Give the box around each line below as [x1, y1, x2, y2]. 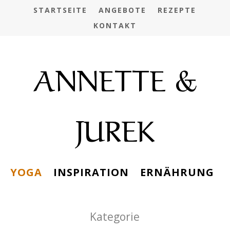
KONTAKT [93, 21, 137, 30]
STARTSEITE [33, 5, 88, 15]
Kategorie [90, 209, 140, 224]
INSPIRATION [53, 165, 129, 179]
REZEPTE [158, 5, 197, 15]
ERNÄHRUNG [140, 165, 214, 179]
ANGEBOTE [99, 5, 147, 15]
